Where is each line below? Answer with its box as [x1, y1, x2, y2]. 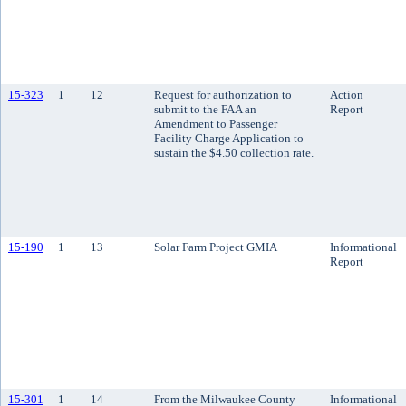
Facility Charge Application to [154, 131, 304, 145]
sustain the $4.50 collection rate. [154, 146, 314, 159]
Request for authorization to [154, 88, 292, 101]
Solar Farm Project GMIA [154, 240, 277, 254]
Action [330, 88, 363, 101]
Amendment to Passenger [154, 117, 277, 130]
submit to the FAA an [154, 102, 256, 116]
